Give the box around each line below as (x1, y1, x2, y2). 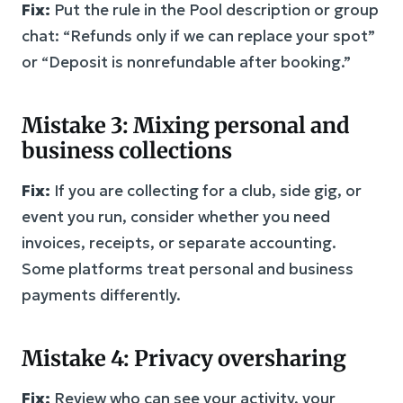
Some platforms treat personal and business (22, 258, 354, 279)
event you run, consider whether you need (22, 206, 330, 227)
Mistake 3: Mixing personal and (22, 111, 350, 139)
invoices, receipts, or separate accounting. (22, 232, 336, 253)
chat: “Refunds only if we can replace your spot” (22, 25, 375, 46)
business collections (22, 136, 232, 165)
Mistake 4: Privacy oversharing (22, 344, 346, 372)
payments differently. (22, 284, 181, 305)
